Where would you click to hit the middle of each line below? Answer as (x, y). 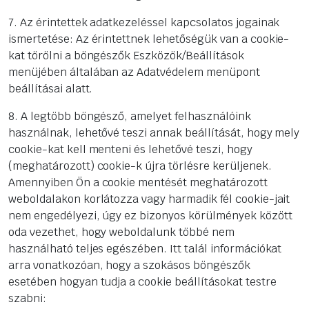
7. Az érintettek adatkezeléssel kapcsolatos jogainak (144, 23)
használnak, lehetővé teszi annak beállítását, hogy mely (154, 133)
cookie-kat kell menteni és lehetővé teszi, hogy (130, 150)
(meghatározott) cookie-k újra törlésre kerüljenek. (140, 166)
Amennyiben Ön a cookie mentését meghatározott (138, 183)
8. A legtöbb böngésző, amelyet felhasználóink (130, 117)
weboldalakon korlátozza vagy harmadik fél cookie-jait (149, 199)
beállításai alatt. (51, 89)
